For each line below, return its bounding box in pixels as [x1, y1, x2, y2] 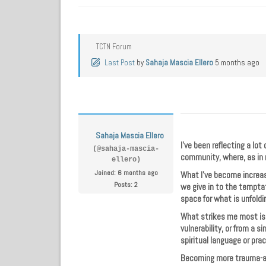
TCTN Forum [96, 41, 132, 52]
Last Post [104, 57, 135, 68]
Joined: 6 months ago [94, 167, 158, 178]
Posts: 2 [114, 179, 138, 189]
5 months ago [215, 57, 259, 68]
